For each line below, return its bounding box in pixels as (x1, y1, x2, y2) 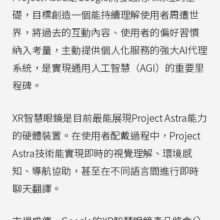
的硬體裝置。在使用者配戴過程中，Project (12, 128, 200, 142)
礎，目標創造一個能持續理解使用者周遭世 (12, 7, 199, 22)
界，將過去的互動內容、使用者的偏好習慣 (12, 25, 199, 39)
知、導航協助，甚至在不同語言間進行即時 (12, 164, 199, 178)
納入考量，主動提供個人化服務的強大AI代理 (12, 43, 207, 57)
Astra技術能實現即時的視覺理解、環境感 (12, 146, 192, 160)
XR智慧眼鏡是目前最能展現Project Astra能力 (12, 110, 207, 125)
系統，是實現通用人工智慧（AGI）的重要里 (12, 60, 204, 75)
